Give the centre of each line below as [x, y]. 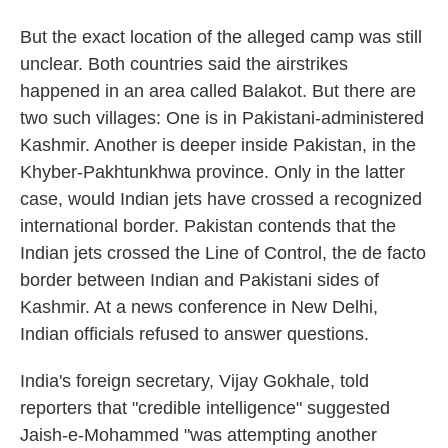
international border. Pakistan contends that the [208, 226]
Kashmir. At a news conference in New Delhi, [199, 307]
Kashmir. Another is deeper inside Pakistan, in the [218, 145]
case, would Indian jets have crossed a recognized [221, 199]
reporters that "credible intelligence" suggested [205, 408]
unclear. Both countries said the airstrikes [184, 64]
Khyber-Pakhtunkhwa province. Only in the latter [212, 172]
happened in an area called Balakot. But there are [218, 91]
